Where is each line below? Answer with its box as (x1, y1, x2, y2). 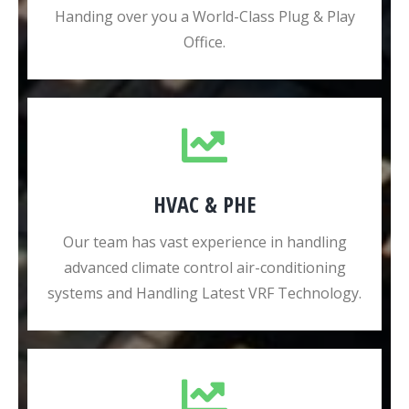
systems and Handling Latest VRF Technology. (47, 283, 362, 303)
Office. (184, 32, 225, 52)
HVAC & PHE (153, 189, 256, 219)
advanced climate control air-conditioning (63, 257, 346, 278)
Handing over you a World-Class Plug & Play (54, 6, 355, 26)
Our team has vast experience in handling (62, 232, 347, 252)
